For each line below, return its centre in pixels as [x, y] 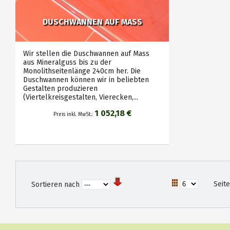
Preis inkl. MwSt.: [74, 114]
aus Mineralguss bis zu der [67, 62]
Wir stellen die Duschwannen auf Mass [86, 54]
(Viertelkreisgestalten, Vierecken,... [81, 97]
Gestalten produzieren [60, 89]
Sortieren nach [55, 185]
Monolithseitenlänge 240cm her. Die [82, 71]
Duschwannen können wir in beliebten [86, 80]
